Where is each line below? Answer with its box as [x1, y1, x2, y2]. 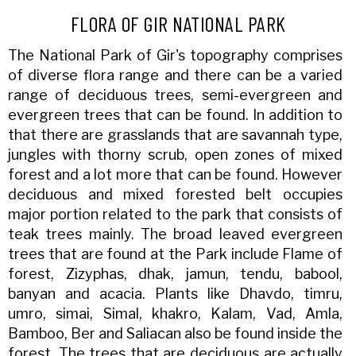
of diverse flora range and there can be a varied [8, 67, 343, 84]
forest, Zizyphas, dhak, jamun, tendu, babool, [8, 265, 343, 283]
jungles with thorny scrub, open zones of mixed [8, 146, 343, 164]
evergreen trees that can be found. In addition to [8, 106, 343, 124]
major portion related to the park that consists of [8, 206, 343, 223]
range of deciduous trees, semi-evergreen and [8, 87, 343, 104]
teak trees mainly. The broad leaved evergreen [8, 226, 343, 243]
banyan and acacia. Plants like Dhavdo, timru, [8, 285, 343, 303]
